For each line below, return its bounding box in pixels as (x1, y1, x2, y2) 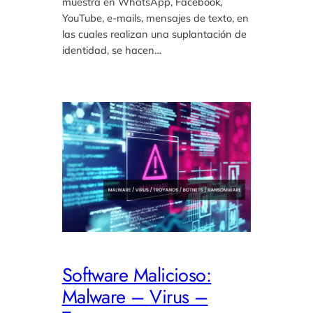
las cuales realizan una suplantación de (61, 27, 247, 41)
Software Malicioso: (61, 261, 212, 289)
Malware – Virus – (61, 282, 208, 310)
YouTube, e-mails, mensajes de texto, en (61, 10, 249, 24)
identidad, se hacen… (61, 43, 161, 57)
